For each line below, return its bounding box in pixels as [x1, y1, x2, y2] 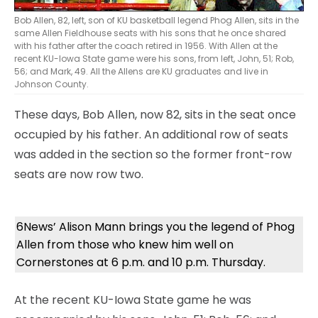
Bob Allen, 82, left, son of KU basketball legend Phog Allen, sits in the [14, 13, 299, 26]
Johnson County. [14, 77, 89, 90]
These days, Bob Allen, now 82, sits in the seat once [14, 106, 296, 123]
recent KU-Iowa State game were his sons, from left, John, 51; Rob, [14, 52, 294, 65]
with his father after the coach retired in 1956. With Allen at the [14, 39, 278, 52]
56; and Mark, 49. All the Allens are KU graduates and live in [14, 65, 268, 77]
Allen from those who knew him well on [16, 236, 234, 253]
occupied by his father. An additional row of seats [14, 126, 288, 143]
